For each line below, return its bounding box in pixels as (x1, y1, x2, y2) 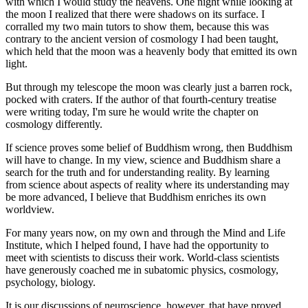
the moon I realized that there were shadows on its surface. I (5, 8, 265, 20)
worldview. (5, 203, 54, 215)
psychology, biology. (5, 276, 96, 288)
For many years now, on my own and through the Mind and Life (5, 226, 285, 239)
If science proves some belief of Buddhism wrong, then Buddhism (5, 141, 292, 153)
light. (5, 57, 27, 69)
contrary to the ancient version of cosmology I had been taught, (5, 32, 278, 45)
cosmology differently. (5, 118, 102, 130)
